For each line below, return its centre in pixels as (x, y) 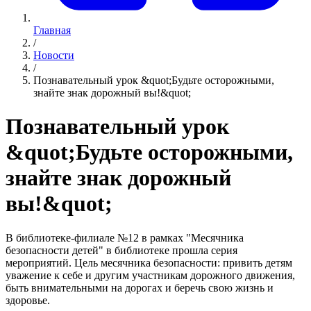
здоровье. (28, 300)
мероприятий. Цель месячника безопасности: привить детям (149, 262)
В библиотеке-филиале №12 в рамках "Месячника (125, 237)
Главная (52, 30)
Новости (54, 55)
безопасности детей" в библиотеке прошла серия (121, 250)
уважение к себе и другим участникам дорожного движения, (150, 275)
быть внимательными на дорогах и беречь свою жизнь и (140, 287)
